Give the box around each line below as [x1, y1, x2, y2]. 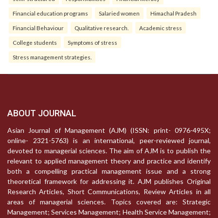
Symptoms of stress [68, 39, 117, 46]
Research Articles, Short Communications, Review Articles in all [7, 187, 211, 196]
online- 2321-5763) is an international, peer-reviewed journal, [7, 136, 211, 145]
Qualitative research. [74, 24, 128, 32]
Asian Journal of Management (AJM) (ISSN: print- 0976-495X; [7, 126, 211, 135]
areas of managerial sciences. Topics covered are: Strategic [7, 198, 211, 206]
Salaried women [99, 10, 140, 17]
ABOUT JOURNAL [7, 108, 76, 119]
